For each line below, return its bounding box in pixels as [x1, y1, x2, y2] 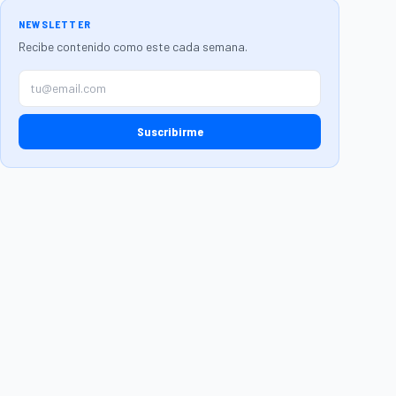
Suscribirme [136, 124, 203, 139]
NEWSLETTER [19, 18, 91, 30]
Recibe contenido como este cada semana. [19, 39, 247, 54]
